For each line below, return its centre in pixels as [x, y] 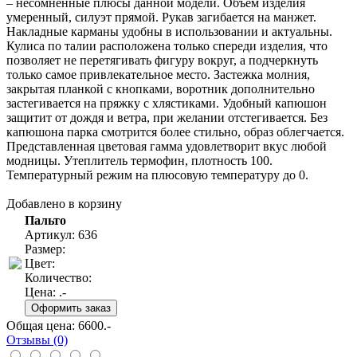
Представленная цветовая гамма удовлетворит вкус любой [167, 146]
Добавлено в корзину [64, 203]
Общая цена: [42, 325]
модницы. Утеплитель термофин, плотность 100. [139, 160]
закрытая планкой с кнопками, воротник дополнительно [161, 88]
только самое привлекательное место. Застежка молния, [158, 74]
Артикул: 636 [61, 234]
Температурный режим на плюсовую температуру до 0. [157, 175]
